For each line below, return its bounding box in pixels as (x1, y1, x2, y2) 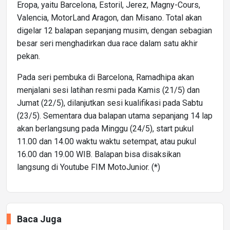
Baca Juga (17, 213, 62, 224)
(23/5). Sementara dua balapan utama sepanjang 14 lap (17, 110, 213, 121)
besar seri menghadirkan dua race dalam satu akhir (17, 38, 198, 48)
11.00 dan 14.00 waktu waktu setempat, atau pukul (17, 136, 196, 146)
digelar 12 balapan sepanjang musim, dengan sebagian (17, 25, 212, 35)
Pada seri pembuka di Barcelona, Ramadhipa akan (17, 72, 194, 82)
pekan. (17, 51, 40, 61)
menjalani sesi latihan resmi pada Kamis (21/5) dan (17, 85, 200, 95)
